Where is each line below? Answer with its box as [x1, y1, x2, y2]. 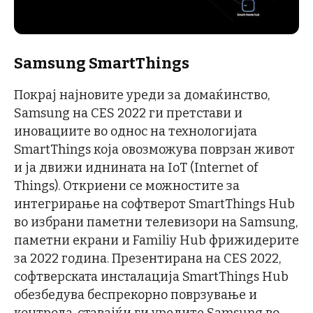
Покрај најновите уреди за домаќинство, [14, 87, 270, 103]
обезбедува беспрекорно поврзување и [14, 286, 257, 303]
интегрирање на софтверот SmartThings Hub [14, 196, 295, 212]
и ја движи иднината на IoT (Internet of [14, 159, 258, 175]
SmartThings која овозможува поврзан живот [14, 141, 295, 157]
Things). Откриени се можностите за [14, 177, 240, 194]
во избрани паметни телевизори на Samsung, [14, 214, 298, 230]
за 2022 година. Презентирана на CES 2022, [14, 250, 281, 266]
